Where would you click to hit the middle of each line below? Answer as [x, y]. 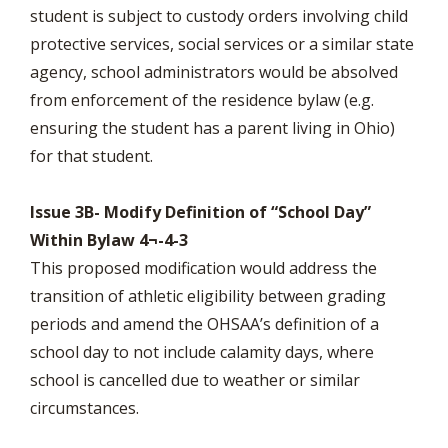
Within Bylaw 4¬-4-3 [109, 240]
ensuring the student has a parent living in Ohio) [212, 128]
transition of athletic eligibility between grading [208, 296]
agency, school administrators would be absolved [214, 72]
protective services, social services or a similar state [222, 44]
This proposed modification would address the [203, 268]
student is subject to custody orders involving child [219, 16]
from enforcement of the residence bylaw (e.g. [202, 100]
